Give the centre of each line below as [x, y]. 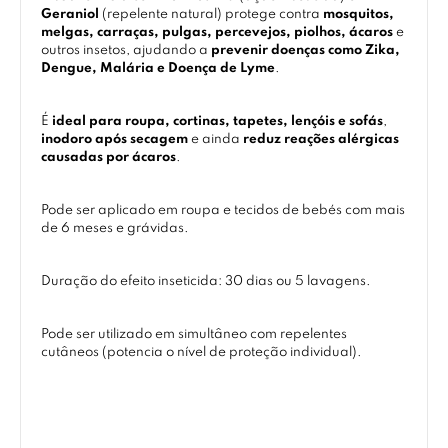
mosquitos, [358, 14]
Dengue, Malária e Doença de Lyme [158, 68]
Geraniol [70, 14]
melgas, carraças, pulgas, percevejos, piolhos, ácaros [217, 32]
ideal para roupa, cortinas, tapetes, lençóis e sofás [217, 121]
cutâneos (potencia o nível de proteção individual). [201, 352]
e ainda [215, 139]
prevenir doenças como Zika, [305, 50]
